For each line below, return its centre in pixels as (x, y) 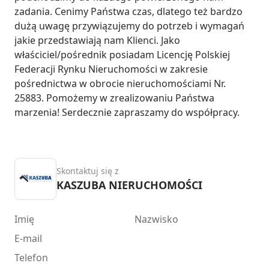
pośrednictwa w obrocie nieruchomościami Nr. (120, 83)
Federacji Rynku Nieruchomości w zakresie (111, 69)
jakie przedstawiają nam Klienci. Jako (97, 40)
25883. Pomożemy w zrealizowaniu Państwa (114, 98)
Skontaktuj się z (88, 171)
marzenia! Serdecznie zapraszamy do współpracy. (127, 112)
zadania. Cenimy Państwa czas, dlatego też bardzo (128, 11)
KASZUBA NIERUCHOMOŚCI (129, 185)
